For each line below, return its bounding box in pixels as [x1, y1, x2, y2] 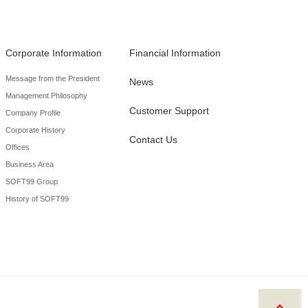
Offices [5, 142, 30, 151]
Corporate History [5, 125, 65, 134]
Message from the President [5, 74, 100, 82]
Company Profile [5, 108, 60, 117]
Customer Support [129, 104, 209, 116]
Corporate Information [5, 47, 102, 58]
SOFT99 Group [5, 177, 58, 186]
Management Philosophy [5, 91, 87, 100]
